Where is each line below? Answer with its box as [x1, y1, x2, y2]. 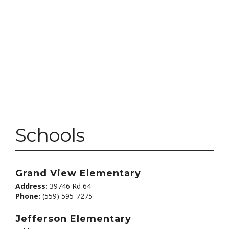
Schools [15, 124, 84, 146]
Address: [15, 181, 48, 191]
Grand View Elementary [15, 168, 141, 179]
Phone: [15, 191, 40, 201]
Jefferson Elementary [15, 213, 131, 224]
